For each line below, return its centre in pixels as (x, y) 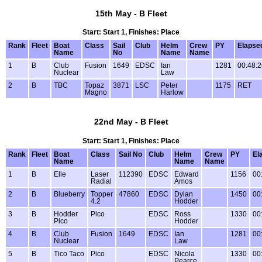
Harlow (172, 93)
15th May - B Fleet (131, 13)
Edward (187, 175)
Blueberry (69, 194)
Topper (102, 194)
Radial (101, 182)
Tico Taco (69, 254)
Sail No (130, 155)
